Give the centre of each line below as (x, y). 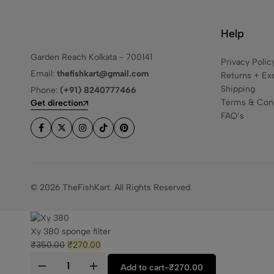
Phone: (45, 90)
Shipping (238, 89)
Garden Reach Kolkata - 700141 (91, 57)
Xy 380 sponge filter (71, 231)
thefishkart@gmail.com (103, 74)
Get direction (57, 103)
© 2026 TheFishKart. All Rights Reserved (110, 187)
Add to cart (143, 267)
